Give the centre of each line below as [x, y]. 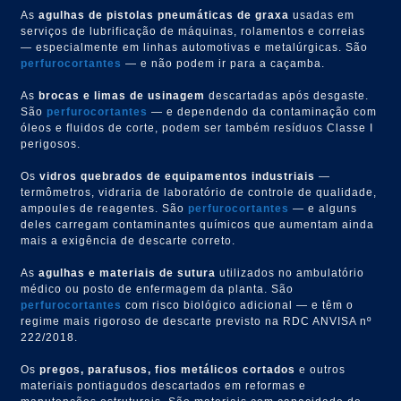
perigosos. [51, 144]
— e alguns [324, 208]
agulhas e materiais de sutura [128, 273]
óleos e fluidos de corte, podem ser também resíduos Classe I [197, 128]
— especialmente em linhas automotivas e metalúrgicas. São [195, 47]
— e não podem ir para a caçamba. [224, 63]
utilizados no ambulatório [290, 273]
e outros [321, 369]
